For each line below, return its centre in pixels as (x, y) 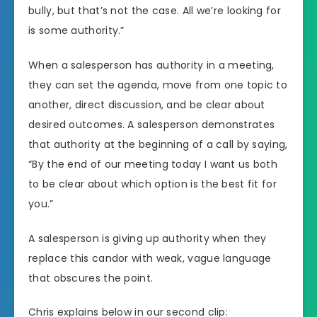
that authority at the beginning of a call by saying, (158, 144)
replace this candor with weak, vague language (150, 258)
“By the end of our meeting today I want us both (153, 164)
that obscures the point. (91, 278)
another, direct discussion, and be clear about (147, 104)
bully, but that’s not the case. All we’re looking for (155, 10)
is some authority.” (76, 30)
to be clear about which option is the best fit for (152, 184)
